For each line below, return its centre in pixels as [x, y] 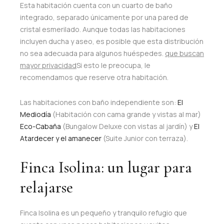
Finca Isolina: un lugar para [106, 167]
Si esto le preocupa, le [113, 65]
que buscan [184, 53]
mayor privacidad [48, 65]
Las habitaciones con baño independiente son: [99, 102]
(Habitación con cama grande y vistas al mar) [126, 114]
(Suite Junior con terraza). [145, 138]
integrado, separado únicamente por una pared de [104, 17]
